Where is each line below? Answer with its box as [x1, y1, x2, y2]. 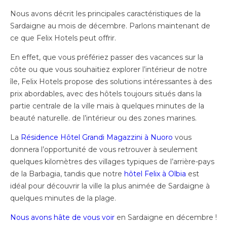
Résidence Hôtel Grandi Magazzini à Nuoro [21, 133, 173, 142]
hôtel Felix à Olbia [124, 169, 186, 179]
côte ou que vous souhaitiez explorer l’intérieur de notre [10, 65, 207, 74]
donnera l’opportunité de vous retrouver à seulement [10, 145, 198, 155]
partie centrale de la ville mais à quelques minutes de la [10, 101, 204, 111]
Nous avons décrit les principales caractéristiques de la [10, 9, 201, 19]
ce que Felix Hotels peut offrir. [10, 33, 116, 43]
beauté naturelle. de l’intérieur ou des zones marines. [10, 113, 197, 123]
